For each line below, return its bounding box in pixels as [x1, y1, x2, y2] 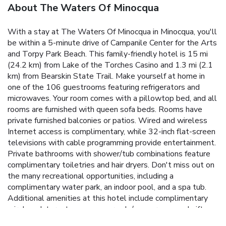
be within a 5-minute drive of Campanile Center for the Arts [8, 37, 217, 48]
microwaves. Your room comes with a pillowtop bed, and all [8, 92, 217, 104]
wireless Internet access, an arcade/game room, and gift [8, 203, 203, 215]
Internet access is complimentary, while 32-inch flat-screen [8, 126, 215, 137]
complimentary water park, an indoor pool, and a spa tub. [8, 181, 206, 193]
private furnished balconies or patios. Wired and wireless [8, 115, 207, 126]
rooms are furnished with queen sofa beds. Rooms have [8, 103, 202, 115]
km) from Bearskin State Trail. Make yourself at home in [8, 70, 205, 82]
